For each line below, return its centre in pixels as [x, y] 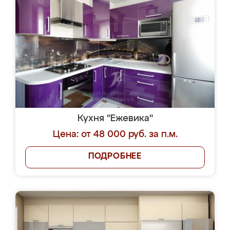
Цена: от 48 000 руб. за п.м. [115, 135]
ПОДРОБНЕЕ [115, 157]
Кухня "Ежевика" [115, 119]
